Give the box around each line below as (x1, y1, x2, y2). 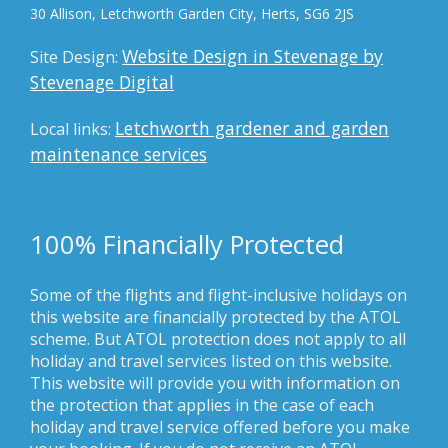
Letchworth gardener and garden (115, 116, 389, 141)
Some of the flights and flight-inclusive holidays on (30, 284, 407, 307)
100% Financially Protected (30, 227, 344, 263)
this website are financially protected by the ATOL (30, 306, 401, 329)
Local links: (30, 118, 115, 141)
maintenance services (30, 142, 207, 167)
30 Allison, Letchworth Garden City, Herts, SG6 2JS (30, 4, 354, 24)
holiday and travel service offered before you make (30, 416, 410, 439)
